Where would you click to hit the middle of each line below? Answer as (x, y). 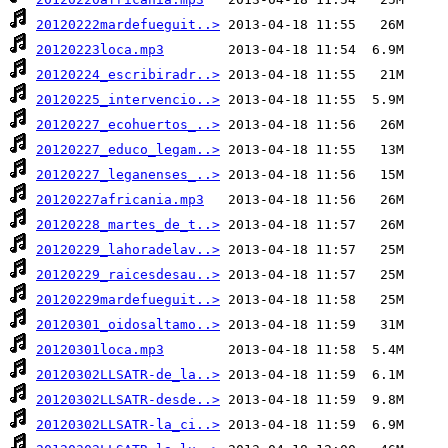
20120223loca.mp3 (100, 50)
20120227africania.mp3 (120, 200)
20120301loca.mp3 (100, 350)
